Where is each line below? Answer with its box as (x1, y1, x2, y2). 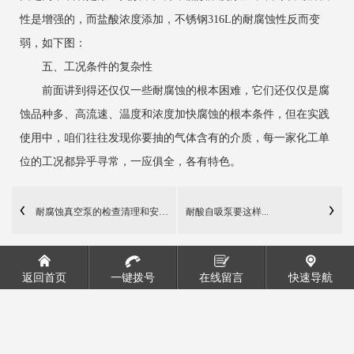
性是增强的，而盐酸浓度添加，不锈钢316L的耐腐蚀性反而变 (20, 13, 320, 25)
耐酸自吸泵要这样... (186, 205, 269, 217)
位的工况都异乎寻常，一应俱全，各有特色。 (20, 155, 241, 168)
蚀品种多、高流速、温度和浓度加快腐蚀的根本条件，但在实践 (20, 107, 330, 120)
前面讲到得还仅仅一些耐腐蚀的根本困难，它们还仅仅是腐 (20, 84, 330, 96)
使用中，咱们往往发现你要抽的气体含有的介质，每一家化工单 (20, 131, 330, 144)
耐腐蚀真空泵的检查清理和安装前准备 (36, 205, 197, 217)
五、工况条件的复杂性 (20, 60, 153, 73)
